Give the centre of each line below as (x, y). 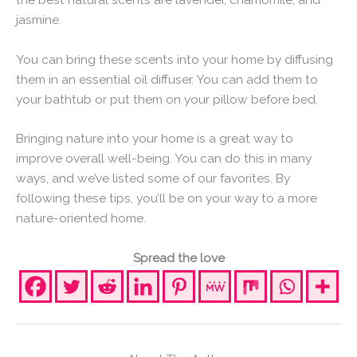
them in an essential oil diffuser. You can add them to (167, 79)
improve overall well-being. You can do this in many (164, 159)
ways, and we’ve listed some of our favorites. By (153, 178)
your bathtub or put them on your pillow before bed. (167, 99)
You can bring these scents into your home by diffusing (175, 59)
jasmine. (39, 19)
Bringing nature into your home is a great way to (155, 139)
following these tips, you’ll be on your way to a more (167, 198)
